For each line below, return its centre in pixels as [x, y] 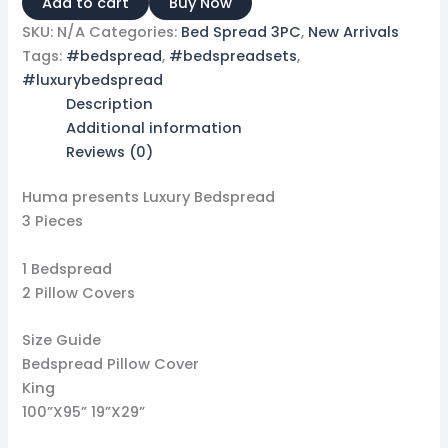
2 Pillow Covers [79, 292]
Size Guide [62, 340]
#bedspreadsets [233, 55]
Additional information [154, 127]
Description [110, 103]
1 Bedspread [67, 268]
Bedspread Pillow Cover [111, 364]
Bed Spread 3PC [241, 31]
